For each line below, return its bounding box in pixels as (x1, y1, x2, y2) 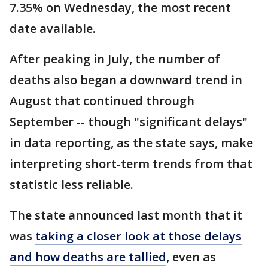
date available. (10, 20, 96, 36)
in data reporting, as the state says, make (10, 134, 253, 151)
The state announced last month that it (10, 206, 242, 223)
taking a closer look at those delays (35, 227, 242, 244)
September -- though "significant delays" (10, 113, 248, 130)
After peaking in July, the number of (10, 50, 220, 67)
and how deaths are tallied (10, 248, 166, 265)
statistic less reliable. (10, 176, 133, 193)
